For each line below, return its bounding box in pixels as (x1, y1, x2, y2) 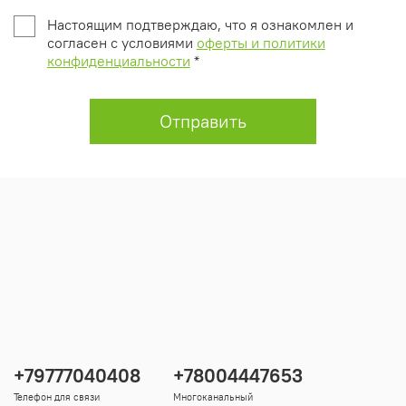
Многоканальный (173, 390, 253, 403)
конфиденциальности (46, 52, 190, 71)
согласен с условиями (46, 34, 197, 53)
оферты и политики (196, 34, 325, 53)
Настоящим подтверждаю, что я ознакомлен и (46, 15, 353, 34)
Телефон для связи (14, 390, 100, 403)
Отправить (159, 110, 246, 133)
